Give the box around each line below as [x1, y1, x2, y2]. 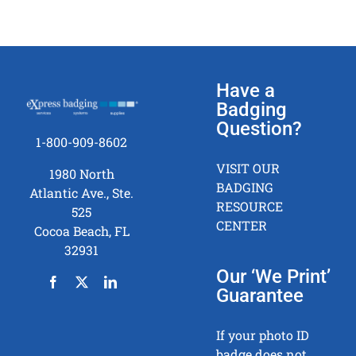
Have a [216, 79, 276, 103]
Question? [216, 118, 303, 141]
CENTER [216, 217, 268, 234]
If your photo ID [216, 327, 310, 344]
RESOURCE [216, 198, 284, 215]
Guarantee [216, 284, 304, 308]
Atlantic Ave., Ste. [29, 184, 134, 201]
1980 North [48, 164, 114, 182]
